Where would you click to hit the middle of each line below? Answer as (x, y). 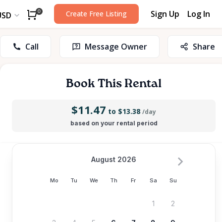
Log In (199, 14)
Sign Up (165, 14)
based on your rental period (114, 123)
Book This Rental (114, 84)
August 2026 (113, 159)
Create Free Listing (96, 14)
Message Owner (116, 47)
